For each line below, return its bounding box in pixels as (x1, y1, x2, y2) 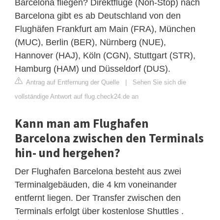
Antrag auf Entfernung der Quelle (25, 78, 119, 86)
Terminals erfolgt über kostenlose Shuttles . (15, 206, 184, 216)
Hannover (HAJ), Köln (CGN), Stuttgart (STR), (15, 50, 195, 60)
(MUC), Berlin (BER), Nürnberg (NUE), (15, 37, 166, 47)
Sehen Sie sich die (133, 78, 186, 86)
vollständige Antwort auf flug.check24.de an (15, 92, 138, 100)
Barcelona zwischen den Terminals (15, 130, 204, 146)
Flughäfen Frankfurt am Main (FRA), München (15, 24, 195, 34)
